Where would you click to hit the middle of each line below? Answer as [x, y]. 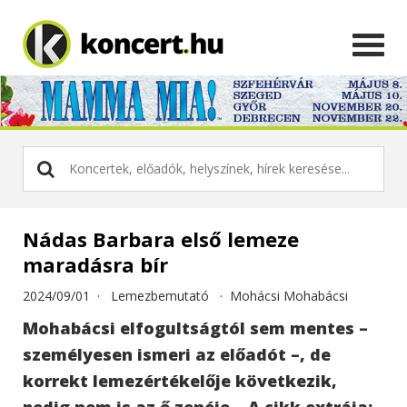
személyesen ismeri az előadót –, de [177, 354]
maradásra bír [95, 264]
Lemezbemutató [160, 295]
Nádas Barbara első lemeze [161, 238]
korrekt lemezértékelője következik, [180, 380]
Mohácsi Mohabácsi [289, 295]
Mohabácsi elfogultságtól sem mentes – [195, 328]
